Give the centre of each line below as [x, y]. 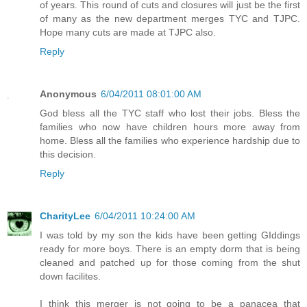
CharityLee [65, 216]
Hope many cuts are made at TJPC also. [128, 33]
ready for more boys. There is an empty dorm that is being [170, 249]
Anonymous [68, 94]
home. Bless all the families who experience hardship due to [170, 141]
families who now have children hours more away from [170, 127]
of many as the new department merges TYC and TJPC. [170, 19]
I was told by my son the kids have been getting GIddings [170, 235]
